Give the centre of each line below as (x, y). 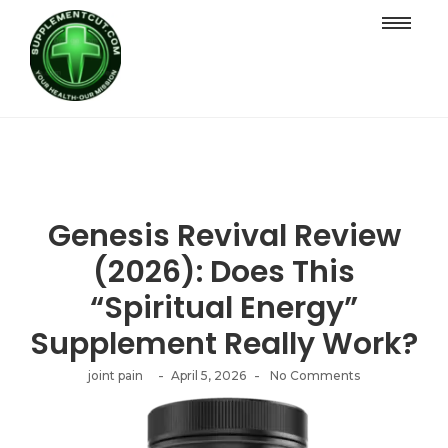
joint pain (115, 375)
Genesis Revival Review (224, 236)
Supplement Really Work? (224, 344)
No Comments (313, 375)
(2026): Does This (224, 272)
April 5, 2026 (208, 375)
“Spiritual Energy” (224, 308)
